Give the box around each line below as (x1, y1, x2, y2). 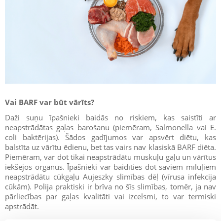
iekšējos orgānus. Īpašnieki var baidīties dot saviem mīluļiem (5, 162, 216, 172)
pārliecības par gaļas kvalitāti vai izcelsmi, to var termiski (5, 191, 216, 202)
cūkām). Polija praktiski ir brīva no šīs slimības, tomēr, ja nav (5, 182, 216, 192)
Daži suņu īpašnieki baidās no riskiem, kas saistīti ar (5, 112, 216, 123)
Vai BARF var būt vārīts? (5, 97, 94, 108)
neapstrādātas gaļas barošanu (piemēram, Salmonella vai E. (5, 122, 216, 133)
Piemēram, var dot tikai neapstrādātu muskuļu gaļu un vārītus (5, 152, 216, 162)
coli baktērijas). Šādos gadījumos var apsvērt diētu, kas (5, 132, 216, 143)
